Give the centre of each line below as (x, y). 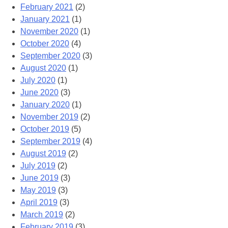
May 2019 (38, 190)
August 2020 (43, 68)
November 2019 (49, 117)
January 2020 (45, 105)
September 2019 (50, 141)
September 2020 (50, 56)
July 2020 (38, 80)
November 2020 (49, 32)
